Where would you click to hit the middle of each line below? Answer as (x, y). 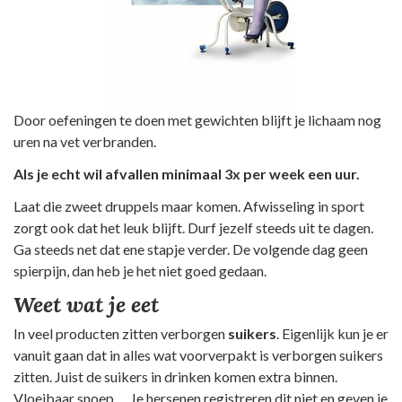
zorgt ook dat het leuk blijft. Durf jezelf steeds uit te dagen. (193, 227)
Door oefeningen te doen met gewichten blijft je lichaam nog (197, 119)
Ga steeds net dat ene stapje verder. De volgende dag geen (191, 249)
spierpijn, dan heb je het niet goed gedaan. (140, 270)
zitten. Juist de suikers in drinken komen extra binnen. (175, 376)
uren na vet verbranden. (85, 141)
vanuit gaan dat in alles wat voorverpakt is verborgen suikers (198, 354)
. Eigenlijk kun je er (332, 333)
